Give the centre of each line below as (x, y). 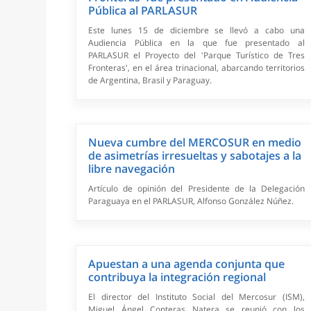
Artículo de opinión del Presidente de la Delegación (196, 189)
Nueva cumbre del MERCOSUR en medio (195, 143)
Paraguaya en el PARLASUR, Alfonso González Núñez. (191, 201)
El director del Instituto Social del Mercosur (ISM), (196, 297)
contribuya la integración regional (177, 277)
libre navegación (132, 169)
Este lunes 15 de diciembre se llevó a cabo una (196, 31)
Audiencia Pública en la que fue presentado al (196, 43)
